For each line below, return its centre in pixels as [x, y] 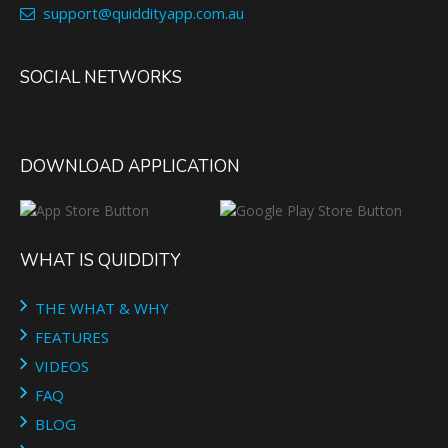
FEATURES [72, 336]
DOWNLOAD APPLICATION [130, 166]
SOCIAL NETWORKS [101, 77]
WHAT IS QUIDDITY [100, 260]
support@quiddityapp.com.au [139, 13]
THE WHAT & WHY [102, 307]
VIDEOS [62, 365]
